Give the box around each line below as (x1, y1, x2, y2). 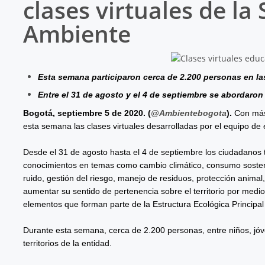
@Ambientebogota (150, 108, 227, 118)
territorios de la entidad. (22, 238, 112, 248)
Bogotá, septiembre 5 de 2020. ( (22, 108, 151, 118)
